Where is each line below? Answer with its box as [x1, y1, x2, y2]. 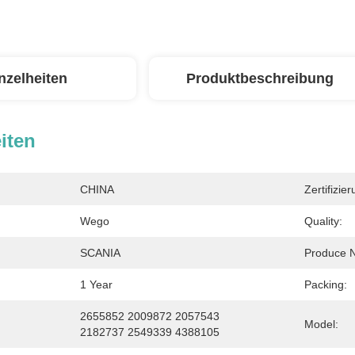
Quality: [304, 215, 342, 227]
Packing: [304, 278, 347, 291]
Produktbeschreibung [186, 71, 334, 86]
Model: [304, 318, 338, 330]
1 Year [80, 278, 113, 291]
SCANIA [80, 246, 120, 259]
